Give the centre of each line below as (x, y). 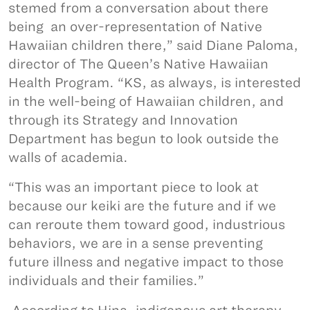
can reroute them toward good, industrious (147, 224)
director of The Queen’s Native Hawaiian (138, 64)
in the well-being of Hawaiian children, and (146, 101)
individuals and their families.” (106, 280)
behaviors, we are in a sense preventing (136, 243)
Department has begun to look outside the (144, 138)
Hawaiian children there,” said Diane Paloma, (153, 45)
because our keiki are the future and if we (142, 206)
